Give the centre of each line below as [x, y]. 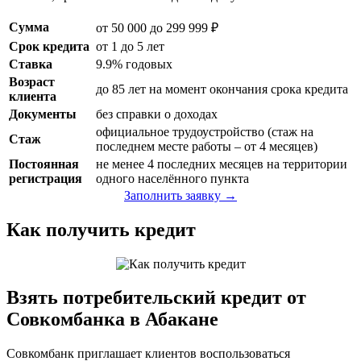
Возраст [32, 81]
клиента [33, 96]
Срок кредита [49, 46]
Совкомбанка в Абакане [112, 320]
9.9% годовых [134, 64]
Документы [43, 114]
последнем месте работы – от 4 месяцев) [207, 146]
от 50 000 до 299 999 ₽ [157, 27]
